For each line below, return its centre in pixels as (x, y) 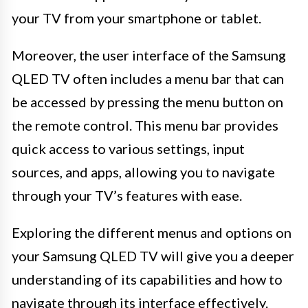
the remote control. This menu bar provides (145, 125)
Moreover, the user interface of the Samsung (149, 55)
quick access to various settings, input (128, 148)
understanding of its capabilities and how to (147, 279)
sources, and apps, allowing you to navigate (143, 172)
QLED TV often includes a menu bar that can (148, 78)
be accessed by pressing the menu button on (147, 101)
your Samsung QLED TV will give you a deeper (153, 255)
